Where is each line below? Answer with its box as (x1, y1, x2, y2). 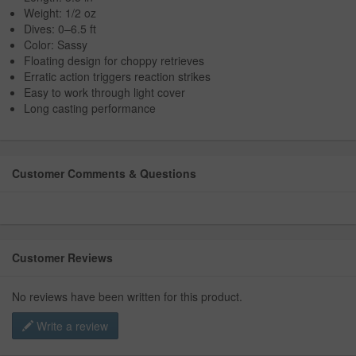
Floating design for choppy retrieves (24, 52, 204, 69)
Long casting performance (24, 100, 156, 117)
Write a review (33, 318, 108, 335)
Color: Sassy (24, 37, 87, 53)
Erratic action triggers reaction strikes (24, 68, 211, 85)
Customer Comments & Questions (12, 165, 196, 182)
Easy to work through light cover (24, 84, 185, 101)
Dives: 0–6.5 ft (24, 21, 96, 37)
